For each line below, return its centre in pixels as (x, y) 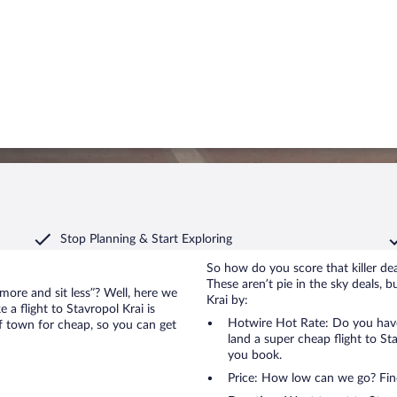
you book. (255, 355)
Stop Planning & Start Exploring (146, 239)
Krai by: (227, 300)
